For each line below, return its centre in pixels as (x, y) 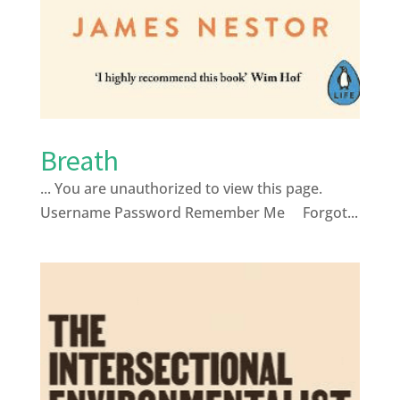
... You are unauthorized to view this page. (181, 188)
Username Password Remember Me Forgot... (199, 212)
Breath (79, 160)
